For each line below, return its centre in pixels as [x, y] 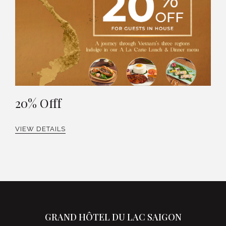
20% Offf [38, 103]
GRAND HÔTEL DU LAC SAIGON [113, 217]
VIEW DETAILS [40, 129]
